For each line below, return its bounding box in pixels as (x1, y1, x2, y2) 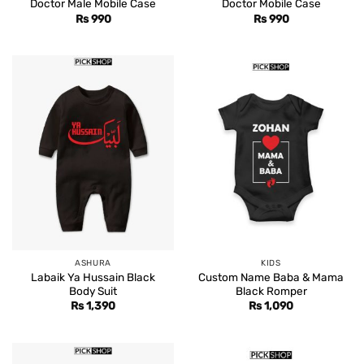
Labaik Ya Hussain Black (31, 270, 155, 284)
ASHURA (75, 258, 111, 269)
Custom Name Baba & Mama (198, 270, 344, 284)
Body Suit (69, 284, 117, 297)
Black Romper (235, 284, 307, 297)
